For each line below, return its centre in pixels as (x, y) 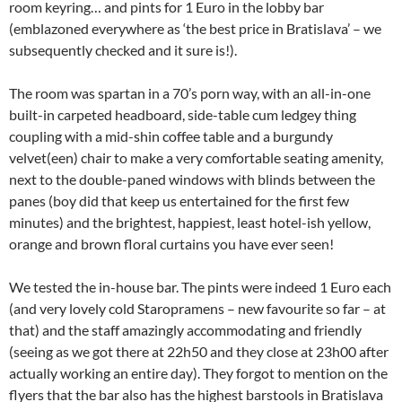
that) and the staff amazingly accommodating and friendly (185, 330)
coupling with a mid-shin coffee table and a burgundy (171, 136)
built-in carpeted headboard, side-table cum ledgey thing (183, 114)
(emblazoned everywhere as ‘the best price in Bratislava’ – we (195, 28)
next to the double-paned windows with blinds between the (192, 179)
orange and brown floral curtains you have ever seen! (171, 244)
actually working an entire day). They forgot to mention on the (198, 373)
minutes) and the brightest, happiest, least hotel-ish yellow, (190, 222)
